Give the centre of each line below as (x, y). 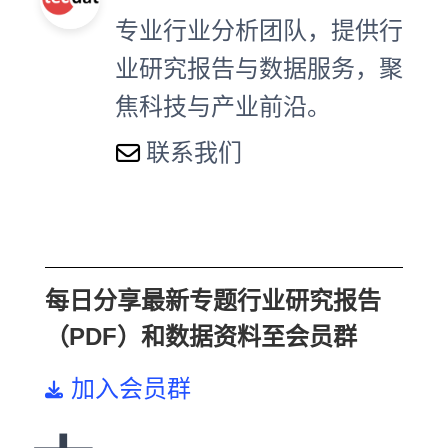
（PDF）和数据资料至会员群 (201, 336)
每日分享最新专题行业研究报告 (213, 300)
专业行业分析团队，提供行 (259, 30)
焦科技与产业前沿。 (223, 106)
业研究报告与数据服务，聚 (259, 68)
